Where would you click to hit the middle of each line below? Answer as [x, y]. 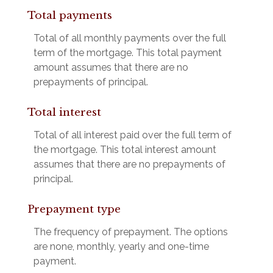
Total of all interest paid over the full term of [133, 135]
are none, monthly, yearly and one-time [121, 247]
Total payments [70, 16]
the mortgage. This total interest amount [125, 150]
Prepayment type [74, 210]
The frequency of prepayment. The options [131, 232]
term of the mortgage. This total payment [128, 53]
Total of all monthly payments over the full [130, 38]
